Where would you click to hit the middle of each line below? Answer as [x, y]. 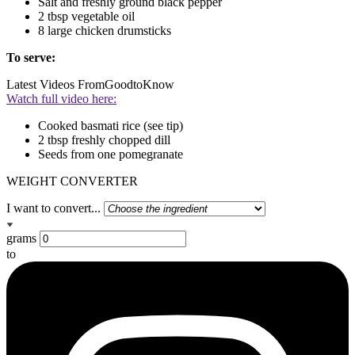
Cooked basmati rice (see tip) [111, 125]
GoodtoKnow [139, 84]
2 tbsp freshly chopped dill [104, 139]
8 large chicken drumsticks [105, 30]
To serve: [31, 57]
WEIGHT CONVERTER [72, 181]
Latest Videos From [55, 84]
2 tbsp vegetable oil [86, 16]
